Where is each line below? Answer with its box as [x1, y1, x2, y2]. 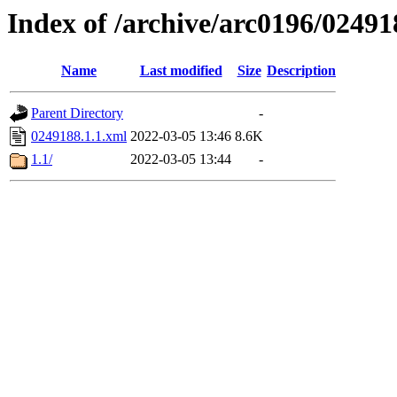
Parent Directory [31, 105, 123, 121]
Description [267, 63, 336, 79]
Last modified [139, 63, 222, 79]
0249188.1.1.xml [31, 128, 127, 144]
